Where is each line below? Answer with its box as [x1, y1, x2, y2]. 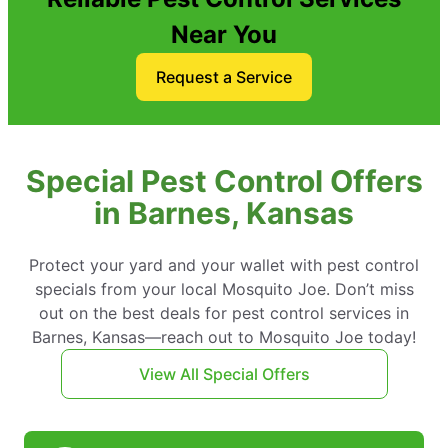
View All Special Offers [138, 363, 310, 384]
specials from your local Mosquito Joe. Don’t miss [34, 278, 414, 299]
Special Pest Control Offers [25, 162, 423, 199]
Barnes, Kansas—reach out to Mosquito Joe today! [32, 326, 416, 347]
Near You [171, 19, 277, 49]
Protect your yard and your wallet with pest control [29, 254, 419, 275]
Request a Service [156, 66, 292, 87]
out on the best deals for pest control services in [39, 302, 409, 323]
